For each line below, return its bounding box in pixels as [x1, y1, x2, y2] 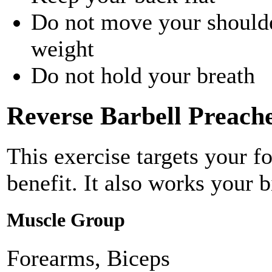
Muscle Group [7, 209, 125, 231]
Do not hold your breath [31, 63, 255, 89]
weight [31, 36, 94, 62]
